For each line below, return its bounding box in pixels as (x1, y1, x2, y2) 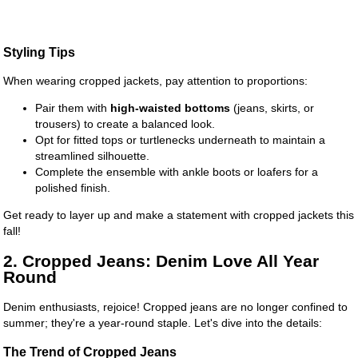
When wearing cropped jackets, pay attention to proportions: (3, 74, 308, 88)
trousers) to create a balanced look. (35, 117, 216, 131)
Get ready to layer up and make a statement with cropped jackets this (3, 209, 355, 222)
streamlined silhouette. (35, 149, 150, 163)
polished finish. (35, 181, 111, 195)
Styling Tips (3, 44, 76, 59)
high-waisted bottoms (110, 101, 231, 115)
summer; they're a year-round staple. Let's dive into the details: (3, 316, 323, 329)
